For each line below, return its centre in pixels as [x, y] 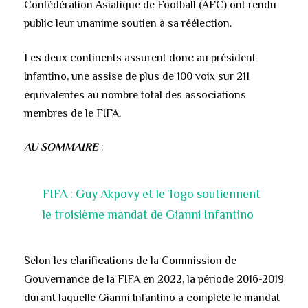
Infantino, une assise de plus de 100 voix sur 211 [137, 76]
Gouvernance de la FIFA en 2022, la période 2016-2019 [154, 279]
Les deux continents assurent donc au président [140, 57]
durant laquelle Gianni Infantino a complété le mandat [152, 297]
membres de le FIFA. [73, 113]
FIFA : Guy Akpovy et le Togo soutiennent [151, 194]
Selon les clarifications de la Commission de [130, 260]
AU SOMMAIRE [61, 147]
